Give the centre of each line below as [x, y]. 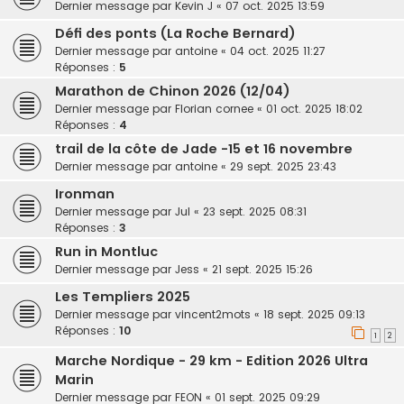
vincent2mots [213, 315]
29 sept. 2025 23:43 [283, 167]
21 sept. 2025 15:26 [262, 270]
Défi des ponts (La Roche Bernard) [175, 34]
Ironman [85, 194]
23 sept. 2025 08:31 [255, 212]
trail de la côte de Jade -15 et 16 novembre [204, 149]
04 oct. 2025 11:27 [278, 51]
